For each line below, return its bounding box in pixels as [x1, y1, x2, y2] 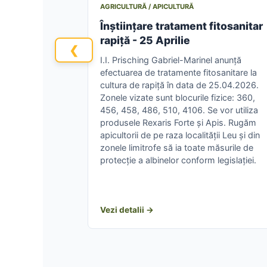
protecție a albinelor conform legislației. [100, 154, 256, 165]
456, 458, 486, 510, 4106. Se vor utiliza [100, 104, 258, 115]
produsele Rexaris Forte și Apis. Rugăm [100, 117, 256, 128]
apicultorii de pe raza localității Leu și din [100, 129, 260, 140]
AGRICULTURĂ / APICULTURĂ [100, 2, 194, 11]
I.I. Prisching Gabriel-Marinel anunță [100, 54, 241, 65]
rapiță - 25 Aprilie [100, 33, 190, 46]
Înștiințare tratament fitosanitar [100, 19, 263, 32]
